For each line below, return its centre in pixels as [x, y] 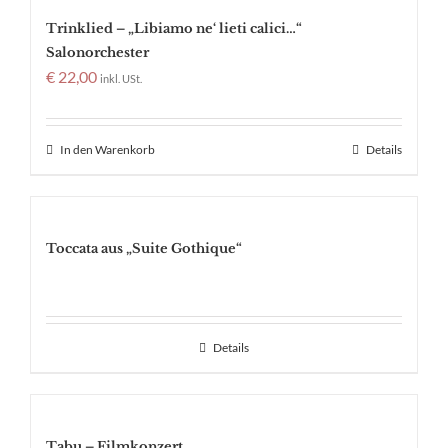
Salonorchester [97, 53]
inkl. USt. [121, 79]
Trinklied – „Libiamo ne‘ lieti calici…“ [174, 29]
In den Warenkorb [107, 150]
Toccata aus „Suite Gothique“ [144, 249]
